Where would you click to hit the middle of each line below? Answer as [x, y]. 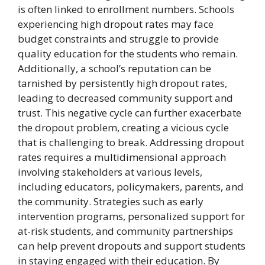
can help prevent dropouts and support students [132, 246]
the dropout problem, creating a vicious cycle [123, 128]
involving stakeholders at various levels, [110, 172]
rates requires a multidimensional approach [122, 157]
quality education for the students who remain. [128, 54]
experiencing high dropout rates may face [116, 24]
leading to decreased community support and [125, 98]
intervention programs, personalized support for [131, 216]
